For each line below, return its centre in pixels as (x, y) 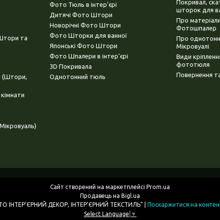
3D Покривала (70, 67)
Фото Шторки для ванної (88, 36)
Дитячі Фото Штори (81, 15)
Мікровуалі (193, 46)
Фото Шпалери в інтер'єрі (89, 56)
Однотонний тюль (77, 77)
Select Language (107, 214)
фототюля (193, 65)
